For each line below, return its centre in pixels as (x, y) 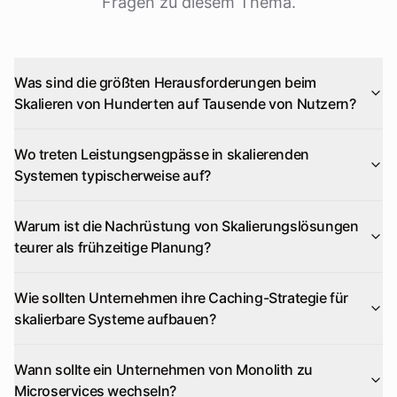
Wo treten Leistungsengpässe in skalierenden (162, 154)
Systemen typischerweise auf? (113, 175)
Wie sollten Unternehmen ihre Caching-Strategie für (181, 298)
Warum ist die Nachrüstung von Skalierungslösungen (187, 226)
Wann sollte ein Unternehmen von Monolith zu (163, 370)
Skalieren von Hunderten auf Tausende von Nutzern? (185, 104)
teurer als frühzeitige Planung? (113, 247)
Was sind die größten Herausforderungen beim (165, 82)
